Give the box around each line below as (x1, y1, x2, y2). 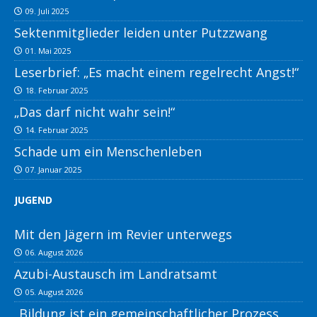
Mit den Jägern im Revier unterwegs (14, 226, 232, 243)
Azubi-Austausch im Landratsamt (14, 265, 217, 283)
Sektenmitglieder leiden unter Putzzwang (14, 24, 267, 42)
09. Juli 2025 (25, 6, 69, 17)
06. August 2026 (25, 247, 83, 258)
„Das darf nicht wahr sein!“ (14, 103, 175, 121)
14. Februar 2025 (25, 125, 88, 136)
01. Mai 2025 (25, 45, 71, 57)
